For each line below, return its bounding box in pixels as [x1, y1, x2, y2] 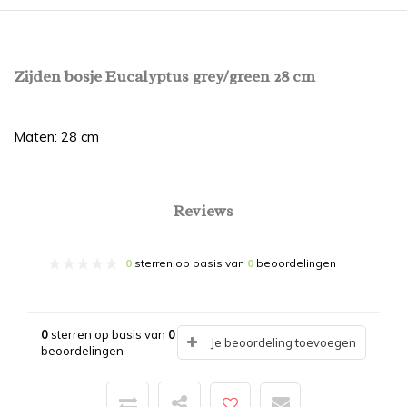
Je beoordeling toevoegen [211, 335, 356, 351]
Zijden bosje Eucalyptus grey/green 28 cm [14, 66, 315, 87]
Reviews [174, 201, 233, 222]
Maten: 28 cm [14, 128, 99, 146]
